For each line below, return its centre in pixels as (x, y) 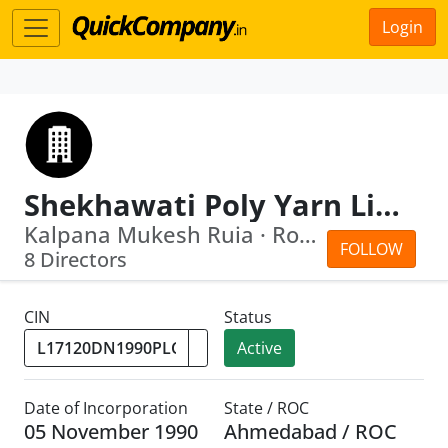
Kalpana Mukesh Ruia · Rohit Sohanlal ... (308, 234)
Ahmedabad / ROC (310, 431)
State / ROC (266, 408)
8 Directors (75, 259)
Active (259, 348)
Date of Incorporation (106, 408)
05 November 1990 (111, 431)
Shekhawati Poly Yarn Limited (387, 204)
